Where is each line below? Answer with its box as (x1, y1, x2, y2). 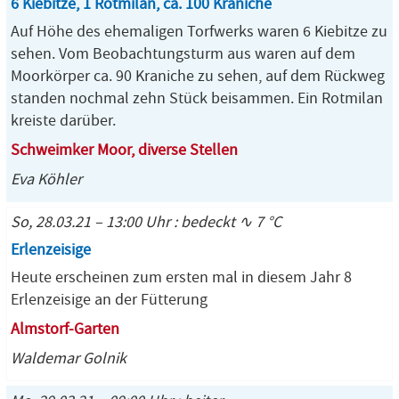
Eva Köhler (11, 170, 82, 189)
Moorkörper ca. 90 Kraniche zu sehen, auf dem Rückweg (11, 67, 385, 85)
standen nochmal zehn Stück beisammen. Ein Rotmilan (11, 89, 383, 108)
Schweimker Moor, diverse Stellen (11, 141, 238, 159)
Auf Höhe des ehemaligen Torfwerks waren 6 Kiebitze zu (11, 22, 387, 41)
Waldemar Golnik (11, 349, 126, 368)
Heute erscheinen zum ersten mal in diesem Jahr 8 (11, 268, 352, 287)
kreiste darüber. (11, 111, 116, 130)
